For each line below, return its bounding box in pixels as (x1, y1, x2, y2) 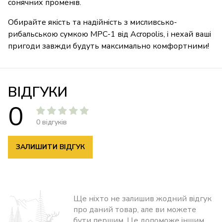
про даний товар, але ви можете (73, 204, 196, 216)
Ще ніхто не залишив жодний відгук (73, 193, 212, 205)
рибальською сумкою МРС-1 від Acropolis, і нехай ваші (8, 29, 211, 40)
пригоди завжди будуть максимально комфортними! (8, 41, 209, 52)
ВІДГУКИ (8, 83, 67, 102)
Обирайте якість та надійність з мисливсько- (8, 17, 177, 28)
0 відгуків (36, 117, 67, 127)
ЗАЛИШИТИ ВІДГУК (16, 142, 85, 152)
